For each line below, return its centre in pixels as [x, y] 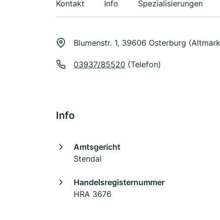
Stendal [88, 159]
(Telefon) [143, 64]
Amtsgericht [97, 147]
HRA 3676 [93, 194]
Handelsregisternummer [119, 182]
